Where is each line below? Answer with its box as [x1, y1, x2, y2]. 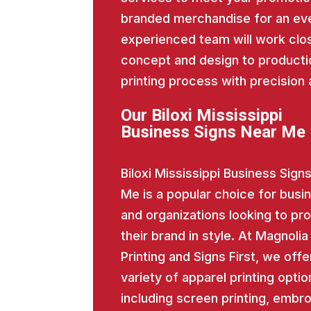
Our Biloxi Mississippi [120, 106, 283, 126]
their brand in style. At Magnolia [120, 228, 308, 244]
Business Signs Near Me [120, 122, 305, 142]
